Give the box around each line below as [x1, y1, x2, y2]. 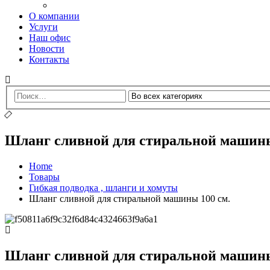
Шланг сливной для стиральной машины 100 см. [29, 193, 230, 204]
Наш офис [29, 32, 71, 43]
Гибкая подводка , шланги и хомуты [29, 183, 178, 193]
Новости [29, 43, 64, 54]
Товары [29, 172, 60, 183]
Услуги [29, 21, 58, 32]
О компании [29, 10, 80, 21]
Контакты [29, 54, 69, 64]
